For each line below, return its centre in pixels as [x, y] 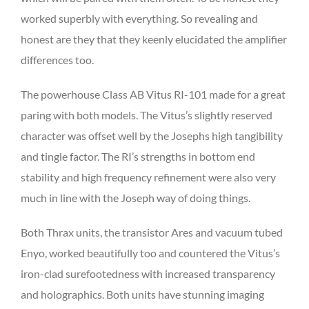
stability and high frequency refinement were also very [148, 177]
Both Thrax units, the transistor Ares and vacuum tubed [152, 232]
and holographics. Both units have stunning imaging [142, 294]
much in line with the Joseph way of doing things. [136, 197]
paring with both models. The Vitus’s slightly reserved [147, 114]
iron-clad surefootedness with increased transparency [148, 273]
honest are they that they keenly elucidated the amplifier [154, 39]
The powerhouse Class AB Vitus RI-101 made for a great [153, 94]
